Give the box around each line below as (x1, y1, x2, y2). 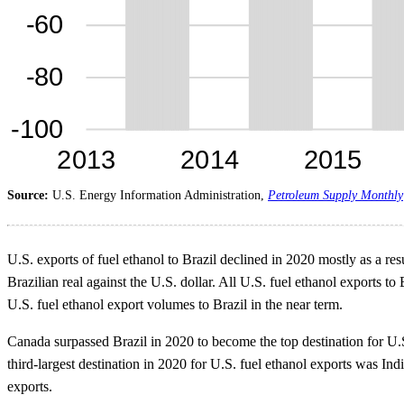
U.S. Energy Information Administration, (52, 188, 268, 202)
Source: (7, 188, 52, 202)
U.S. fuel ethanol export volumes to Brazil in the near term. (7, 296, 343, 312)
